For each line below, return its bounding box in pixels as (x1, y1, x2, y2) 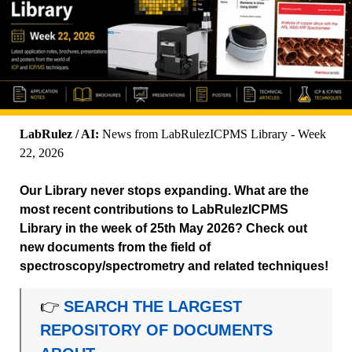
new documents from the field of (20, 240, 211, 254)
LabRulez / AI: (20, 126, 99, 141)
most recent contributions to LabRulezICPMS (20, 202, 288, 216)
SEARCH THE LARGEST (64, 297, 243, 315)
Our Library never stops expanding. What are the (20, 183, 309, 197)
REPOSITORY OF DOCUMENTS (40, 321, 273, 339)
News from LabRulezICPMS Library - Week (99, 126, 326, 141)
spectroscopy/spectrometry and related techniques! (20, 258, 328, 273)
